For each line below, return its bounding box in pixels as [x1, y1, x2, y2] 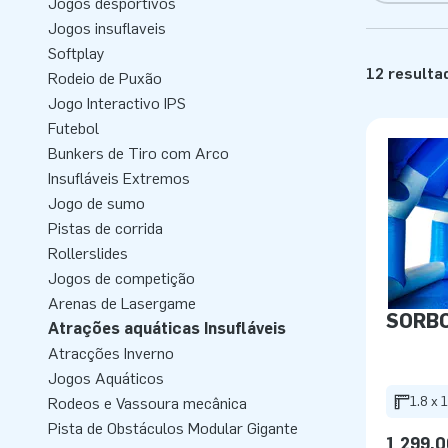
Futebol [48, 119, 99, 138]
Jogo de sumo [48, 194, 145, 213]
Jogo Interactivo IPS [48, 94, 186, 113]
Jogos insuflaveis [48, 19, 166, 38]
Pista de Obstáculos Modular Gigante [48, 419, 298, 438]
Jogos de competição [48, 269, 195, 288]
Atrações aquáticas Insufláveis [48, 319, 286, 338]
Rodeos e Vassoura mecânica [48, 394, 247, 413]
